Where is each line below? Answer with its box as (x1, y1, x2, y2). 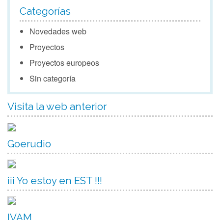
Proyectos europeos (29, 57, 99, 69)
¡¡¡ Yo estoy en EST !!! (7, 175, 102, 187)
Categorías (20, 5, 71, 18)
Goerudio (7, 137, 51, 150)
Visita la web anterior (7, 101, 107, 113)
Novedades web (29, 26, 86, 37)
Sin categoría (29, 73, 76, 84)
